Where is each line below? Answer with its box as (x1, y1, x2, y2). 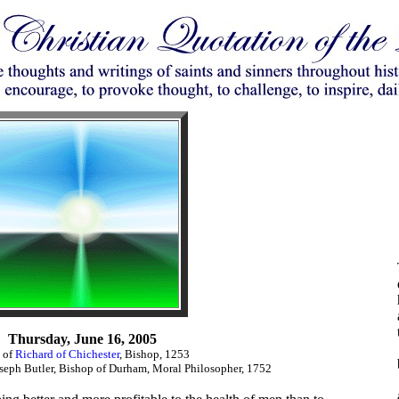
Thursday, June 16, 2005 (7, 331, 157, 346)
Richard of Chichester (14, 347, 119, 361)
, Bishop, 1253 (118, 347, 190, 361)
